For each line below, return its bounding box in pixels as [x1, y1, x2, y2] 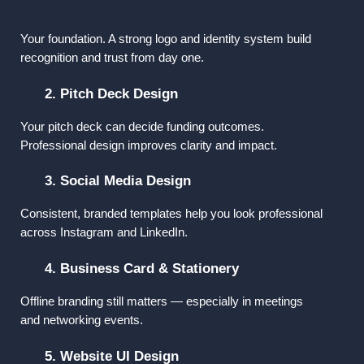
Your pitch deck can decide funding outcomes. [20, 119, 264, 133]
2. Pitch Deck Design [45, 84, 178, 102]
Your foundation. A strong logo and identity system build [20, 32, 311, 46]
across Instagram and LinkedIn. [20, 226, 188, 240]
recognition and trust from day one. [20, 51, 204, 65]
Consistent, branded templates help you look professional [20, 207, 323, 221]
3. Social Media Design [45, 172, 191, 189]
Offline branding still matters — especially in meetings [20, 295, 303, 309]
